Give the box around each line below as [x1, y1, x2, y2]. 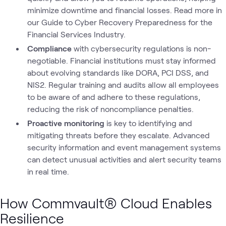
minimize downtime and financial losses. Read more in [27, 5, 222, 15]
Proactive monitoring [27, 118, 106, 128]
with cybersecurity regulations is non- [72, 43, 211, 53]
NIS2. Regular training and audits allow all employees [27, 80, 219, 89]
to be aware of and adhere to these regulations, [27, 92, 200, 101]
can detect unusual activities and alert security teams [27, 154, 221, 164]
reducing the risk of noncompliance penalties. [27, 104, 194, 114]
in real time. [27, 166, 69, 176]
